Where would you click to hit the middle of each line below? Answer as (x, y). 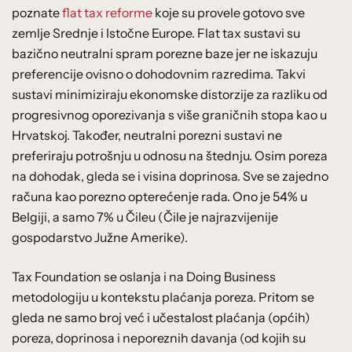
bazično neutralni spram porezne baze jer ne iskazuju (165, 54)
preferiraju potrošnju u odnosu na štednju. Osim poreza (170, 156)
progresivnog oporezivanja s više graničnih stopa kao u (169, 115)
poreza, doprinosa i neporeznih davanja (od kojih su (159, 338)
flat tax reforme (107, 13)
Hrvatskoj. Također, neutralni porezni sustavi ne (147, 136)
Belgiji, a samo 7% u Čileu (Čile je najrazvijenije (145, 217)
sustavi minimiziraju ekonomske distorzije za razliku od (170, 95)
